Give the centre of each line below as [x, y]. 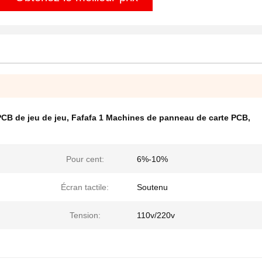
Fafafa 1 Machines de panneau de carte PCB [160, 118]
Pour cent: [85, 159]
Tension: [85, 215]
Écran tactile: [85, 187]
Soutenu [152, 187]
